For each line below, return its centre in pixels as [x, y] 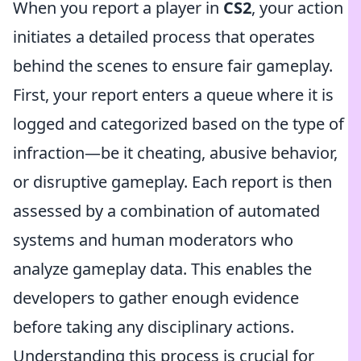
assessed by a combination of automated [166, 211]
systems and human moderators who [153, 240]
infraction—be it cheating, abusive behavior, [175, 153]
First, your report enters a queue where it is [173, 95]
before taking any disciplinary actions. [154, 327]
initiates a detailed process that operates [164, 37]
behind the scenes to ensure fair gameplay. [173, 66]
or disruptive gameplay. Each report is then [172, 182]
